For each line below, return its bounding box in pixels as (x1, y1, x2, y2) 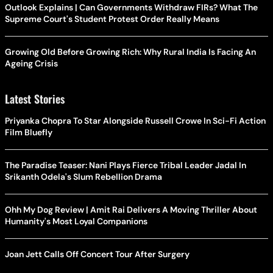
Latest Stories (5, 90, 65, 107)
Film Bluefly (5, 126, 52, 138)
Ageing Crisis (5, 57, 58, 69)
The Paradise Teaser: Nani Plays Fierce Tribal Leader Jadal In (5, 159, 246, 171)
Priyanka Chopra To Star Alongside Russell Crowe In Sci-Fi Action (5, 115, 266, 126)
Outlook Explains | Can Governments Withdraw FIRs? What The (5, 1, 258, 13)
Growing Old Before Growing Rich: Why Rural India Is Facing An (5, 46, 256, 57)
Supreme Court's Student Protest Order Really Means (5, 13, 219, 24)
